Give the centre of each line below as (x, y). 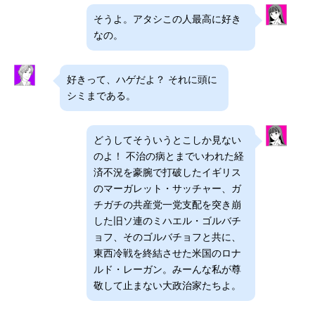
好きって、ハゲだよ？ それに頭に (142, 79)
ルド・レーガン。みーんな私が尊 (167, 269)
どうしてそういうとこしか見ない (167, 140)
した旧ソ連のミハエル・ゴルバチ (167, 221)
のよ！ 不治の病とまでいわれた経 (169, 156)
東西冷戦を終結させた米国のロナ (167, 253)
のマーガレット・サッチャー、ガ (167, 188)
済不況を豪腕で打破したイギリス (167, 172)
